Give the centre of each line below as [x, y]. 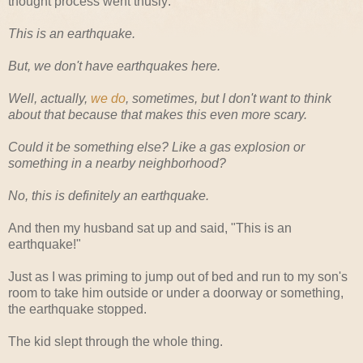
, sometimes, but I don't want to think [228, 98]
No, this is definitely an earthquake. [109, 195]
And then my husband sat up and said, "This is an [150, 228]
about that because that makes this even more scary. [158, 114]
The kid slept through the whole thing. [115, 341]
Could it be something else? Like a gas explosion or [156, 147]
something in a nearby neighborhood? [117, 163]
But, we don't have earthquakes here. [114, 66]
